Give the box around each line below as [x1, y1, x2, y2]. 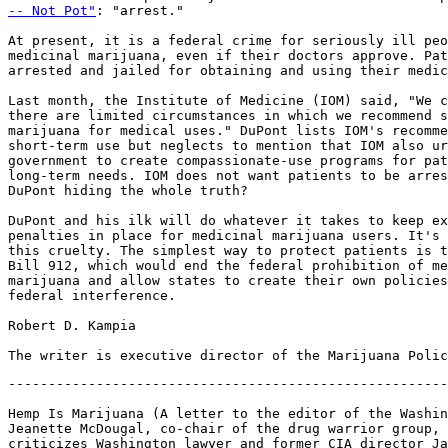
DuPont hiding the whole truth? [8, 183, 248, 198]
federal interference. [8, 288, 176, 303]
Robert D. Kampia [8, 318, 136, 333]
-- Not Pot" [8, 3, 96, 18]
